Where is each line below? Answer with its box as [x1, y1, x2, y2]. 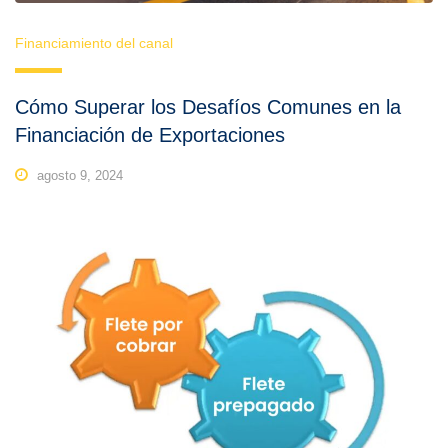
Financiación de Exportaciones [15, 124, 285, 147]
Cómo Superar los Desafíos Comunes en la [15, 96, 401, 119]
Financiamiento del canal [15, 35, 173, 52]
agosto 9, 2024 [33, 168, 123, 183]
